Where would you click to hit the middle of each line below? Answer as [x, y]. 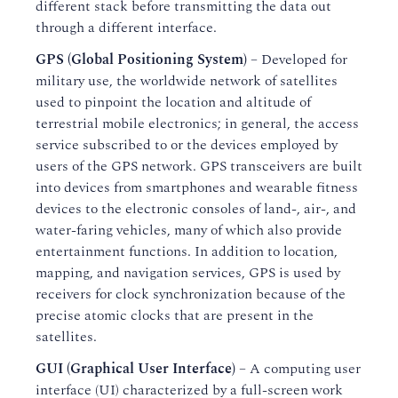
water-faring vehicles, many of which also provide [189, 230]
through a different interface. [126, 28]
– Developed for [297, 60]
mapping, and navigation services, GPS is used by [188, 273]
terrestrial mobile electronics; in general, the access [197, 123]
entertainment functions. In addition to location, [187, 251]
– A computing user [298, 369]
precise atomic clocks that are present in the [175, 315]
